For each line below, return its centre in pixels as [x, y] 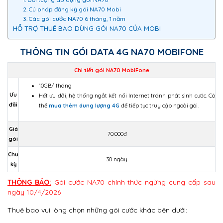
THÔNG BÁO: [29, 182]
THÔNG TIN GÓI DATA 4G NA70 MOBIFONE [111, 52]
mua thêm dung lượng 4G [84, 106]
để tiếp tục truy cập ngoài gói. [159, 106]
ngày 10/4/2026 [34, 192]
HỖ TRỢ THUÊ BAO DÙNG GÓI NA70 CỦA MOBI [87, 28]
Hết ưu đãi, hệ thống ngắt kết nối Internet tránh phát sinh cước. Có [127, 96]
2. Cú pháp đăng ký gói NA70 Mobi [72, 9]
